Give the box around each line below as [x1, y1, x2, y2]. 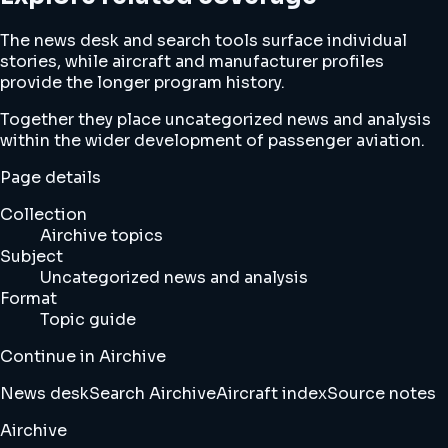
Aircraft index [216, 383, 327, 405]
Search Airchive [89, 383, 216, 405]
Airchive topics [40, 225, 163, 247]
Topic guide [40, 309, 136, 331]
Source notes [327, 383, 436, 405]
